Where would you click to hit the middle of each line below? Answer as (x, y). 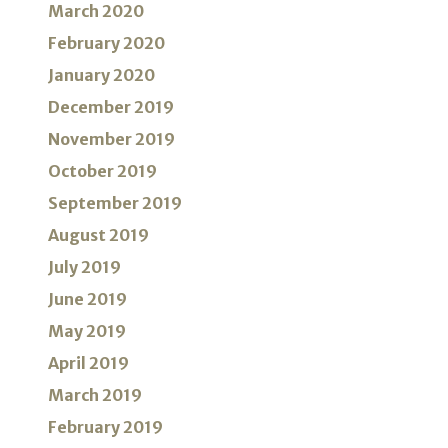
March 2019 (95, 395)
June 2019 (87, 299)
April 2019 (88, 363)
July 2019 (84, 267)
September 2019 (115, 203)
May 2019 (87, 331)
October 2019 (102, 171)
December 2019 (111, 107)
